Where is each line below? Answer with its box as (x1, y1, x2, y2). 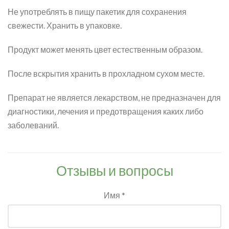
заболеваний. (8, 120, 59, 130)
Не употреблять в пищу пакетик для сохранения (8, 7, 187, 16)
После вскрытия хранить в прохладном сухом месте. (8, 68, 204, 78)
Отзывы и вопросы (56, 162, 173, 179)
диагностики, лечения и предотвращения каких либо (8, 106, 203, 116)
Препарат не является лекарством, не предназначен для (8, 93, 221, 102)
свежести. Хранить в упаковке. (8, 20, 122, 30)
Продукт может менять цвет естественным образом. (8, 44, 202, 54)
